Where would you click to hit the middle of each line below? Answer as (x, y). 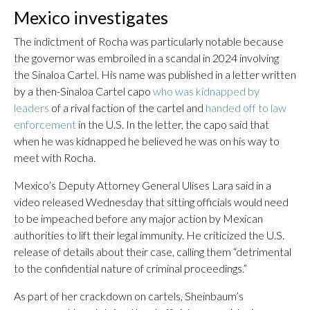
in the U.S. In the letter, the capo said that (173, 124)
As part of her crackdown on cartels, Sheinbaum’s (129, 296)
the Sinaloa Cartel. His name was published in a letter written (155, 74)
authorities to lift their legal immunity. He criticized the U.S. (149, 235)
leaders (31, 108)
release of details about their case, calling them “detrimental (153, 252)
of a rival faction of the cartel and (127, 108)
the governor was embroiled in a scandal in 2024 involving (146, 58)
